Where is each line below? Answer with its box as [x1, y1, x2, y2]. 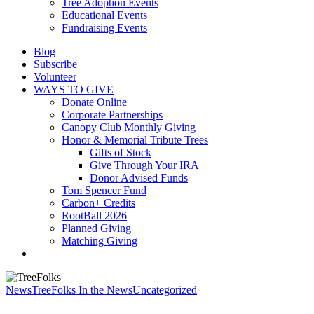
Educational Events [62, 9, 147, 21]
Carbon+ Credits [62, 197, 135, 209]
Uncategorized [132, 284, 197, 296]
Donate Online [62, 96, 127, 108]
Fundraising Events [62, 22, 147, 34]
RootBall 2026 [62, 210, 127, 221]
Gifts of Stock [90, 146, 151, 158]
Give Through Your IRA [90, 159, 199, 171]
